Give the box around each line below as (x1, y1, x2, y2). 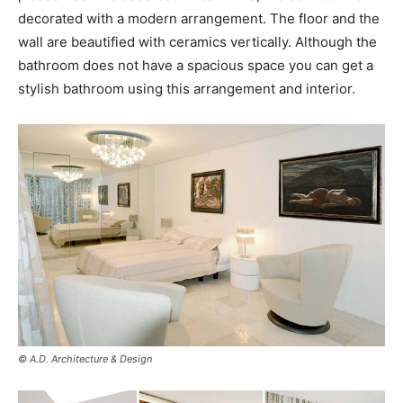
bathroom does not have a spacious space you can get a (18, 56, 373, 74)
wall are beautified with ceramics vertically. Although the (18, 32, 377, 50)
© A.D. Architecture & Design (18, 353, 152, 366)
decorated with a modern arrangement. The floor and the (18, 9, 380, 27)
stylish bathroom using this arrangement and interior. (18, 79, 355, 97)
